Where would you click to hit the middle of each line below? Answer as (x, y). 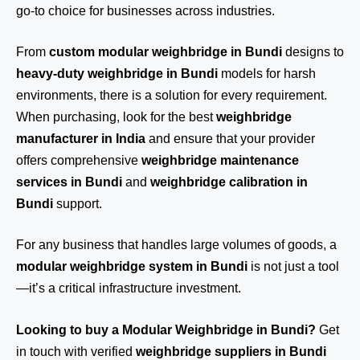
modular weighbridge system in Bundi (132, 266)
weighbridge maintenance (220, 160)
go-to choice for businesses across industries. (145, 11)
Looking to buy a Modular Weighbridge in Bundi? (166, 330)
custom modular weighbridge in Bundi (166, 52)
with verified (98, 352)
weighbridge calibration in (229, 182)
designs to (313, 52)
